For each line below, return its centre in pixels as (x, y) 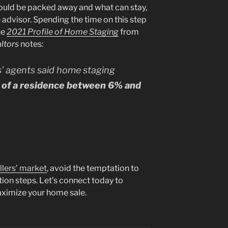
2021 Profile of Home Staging (63, 32)
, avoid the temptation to (93, 168)
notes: (31, 44)
